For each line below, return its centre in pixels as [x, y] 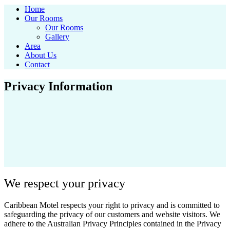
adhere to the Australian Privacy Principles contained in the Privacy [113, 224]
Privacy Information [58, 86]
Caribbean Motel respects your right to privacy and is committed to [112, 205]
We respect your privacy [65, 184]
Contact [37, 64]
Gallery [57, 36]
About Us [41, 55]
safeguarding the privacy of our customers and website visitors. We [112, 215]
